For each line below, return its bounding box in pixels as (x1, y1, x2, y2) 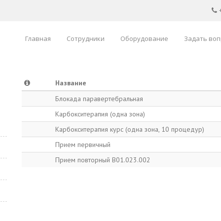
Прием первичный (55, 140, 110, 149)
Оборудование (120, 34, 168, 43)
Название (55, 78, 86, 87)
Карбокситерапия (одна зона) (55, 110, 145, 118)
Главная (25, 34, 51, 43)
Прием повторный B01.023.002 (55, 155, 150, 164)
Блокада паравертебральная (55, 94, 143, 103)
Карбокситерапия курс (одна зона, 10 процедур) (55, 125, 204, 134)
